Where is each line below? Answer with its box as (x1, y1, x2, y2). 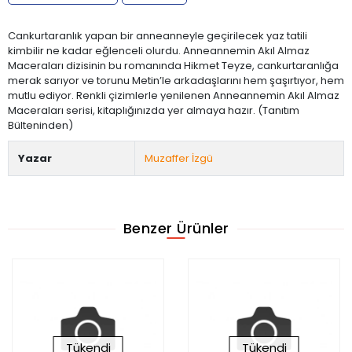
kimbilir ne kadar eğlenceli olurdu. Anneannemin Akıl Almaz (8, 42, 310, 58)
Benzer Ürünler (123, 218, 229, 239)
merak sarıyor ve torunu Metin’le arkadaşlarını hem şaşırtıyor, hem (8, 72, 344, 88)
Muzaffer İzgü (145, 150, 213, 166)
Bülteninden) (8, 117, 73, 133)
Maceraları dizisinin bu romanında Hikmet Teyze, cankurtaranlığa (8, 57, 339, 73)
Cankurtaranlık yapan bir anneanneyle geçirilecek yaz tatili (8, 27, 307, 43)
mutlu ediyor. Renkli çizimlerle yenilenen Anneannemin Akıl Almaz (8, 87, 339, 103)
